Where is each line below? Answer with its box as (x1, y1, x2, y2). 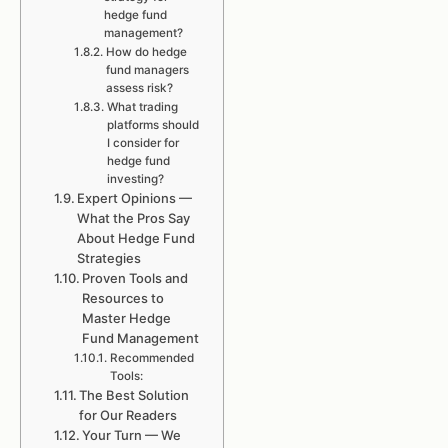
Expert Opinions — (77, 190, 193, 206)
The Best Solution (79, 387, 190, 403)
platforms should (106, 118, 199, 132)
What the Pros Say (77, 210, 191, 226)
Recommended (109, 351, 194, 365)
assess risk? (105, 81, 173, 95)
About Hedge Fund (77, 230, 196, 246)
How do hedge (105, 45, 187, 59)
